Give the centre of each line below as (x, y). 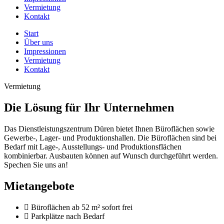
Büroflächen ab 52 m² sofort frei (82, 207)
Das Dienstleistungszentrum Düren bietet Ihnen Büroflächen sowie (109, 128)
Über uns (38, 42)
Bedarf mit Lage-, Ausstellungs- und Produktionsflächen (93, 146)
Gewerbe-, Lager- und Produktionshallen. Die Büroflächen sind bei (110, 137)
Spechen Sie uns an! (36, 164)
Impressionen (45, 51)
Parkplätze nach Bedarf (68, 216)
